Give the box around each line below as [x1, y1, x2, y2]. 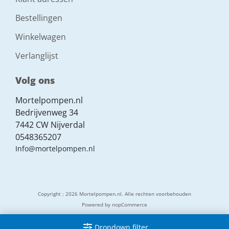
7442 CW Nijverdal [15, 119, 85, 131]
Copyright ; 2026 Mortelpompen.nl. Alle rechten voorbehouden [38, 190, 191, 198]
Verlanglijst [15, 50, 58, 62]
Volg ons [15, 74, 55, 87]
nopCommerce [112, 201, 147, 209]
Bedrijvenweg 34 [15, 107, 78, 119]
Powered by [82, 201, 112, 209]
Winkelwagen [15, 31, 66, 43]
